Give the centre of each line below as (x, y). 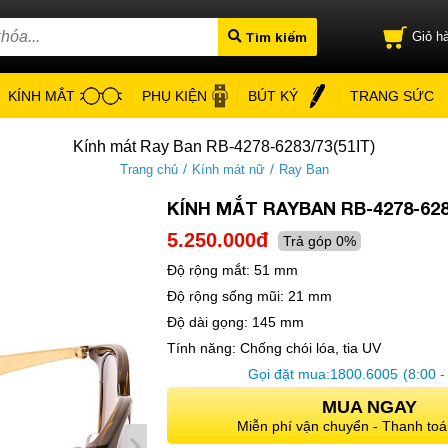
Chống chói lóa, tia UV (310, 348)
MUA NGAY (369, 407)
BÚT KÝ (272, 95)
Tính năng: (201, 348)
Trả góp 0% (319, 240)
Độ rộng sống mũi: (225, 296)
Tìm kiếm (275, 36)
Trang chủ (148, 169)
